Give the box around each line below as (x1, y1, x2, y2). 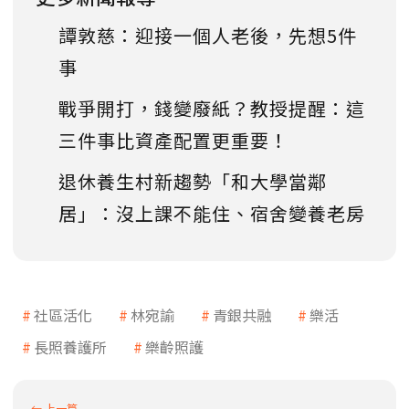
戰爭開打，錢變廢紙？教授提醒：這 (58, 95, 365, 121)
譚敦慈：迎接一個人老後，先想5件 (58, 22, 357, 48)
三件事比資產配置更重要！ (58, 127, 288, 153)
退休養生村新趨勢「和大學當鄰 (58, 168, 327, 194)
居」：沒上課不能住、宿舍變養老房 (58, 200, 365, 226)
